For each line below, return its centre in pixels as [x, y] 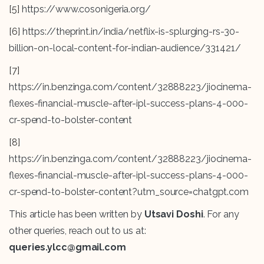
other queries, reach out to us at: [77, 231]
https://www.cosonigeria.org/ [85, 9]
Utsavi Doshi [174, 214]
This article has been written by [77, 214]
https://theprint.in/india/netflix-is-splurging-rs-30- [129, 32]
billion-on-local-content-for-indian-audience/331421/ [125, 48]
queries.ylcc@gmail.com [67, 247]
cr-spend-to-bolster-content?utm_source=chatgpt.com [129, 192]
